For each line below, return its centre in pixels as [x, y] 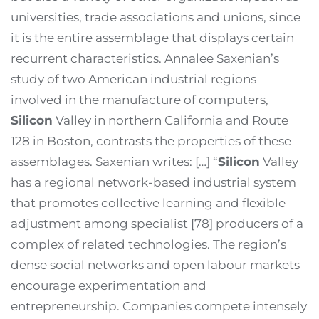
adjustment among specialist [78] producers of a [157, 223]
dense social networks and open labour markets [155, 265]
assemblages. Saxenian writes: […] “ [114, 161]
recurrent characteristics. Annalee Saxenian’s [145, 58]
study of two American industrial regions [134, 79]
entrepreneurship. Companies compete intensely [159, 306]
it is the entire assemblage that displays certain [152, 37]
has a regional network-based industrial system [153, 182]
